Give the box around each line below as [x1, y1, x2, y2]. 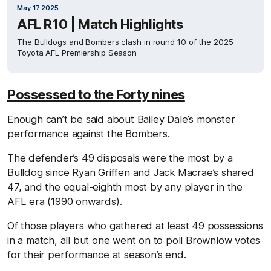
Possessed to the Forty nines [7, 87, 185, 102]
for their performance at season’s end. [7, 249, 186, 261]
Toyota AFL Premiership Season [17, 48, 137, 57]
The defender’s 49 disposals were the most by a [7, 152, 233, 164]
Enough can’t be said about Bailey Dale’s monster [7, 113, 235, 125]
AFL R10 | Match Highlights [17, 16, 183, 32]
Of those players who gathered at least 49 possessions [7, 220, 263, 232]
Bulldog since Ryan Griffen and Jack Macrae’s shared [7, 166, 254, 178]
